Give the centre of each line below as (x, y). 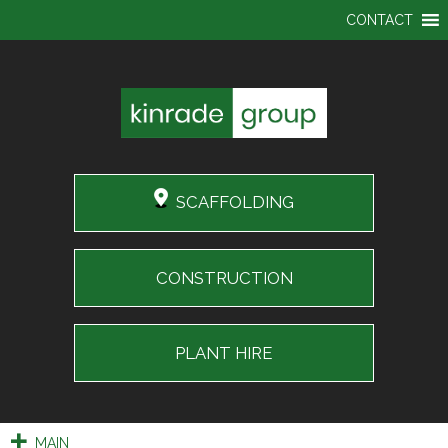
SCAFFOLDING (235, 202)
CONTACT (379, 20)
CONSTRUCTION (224, 277)
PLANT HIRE (224, 352)
